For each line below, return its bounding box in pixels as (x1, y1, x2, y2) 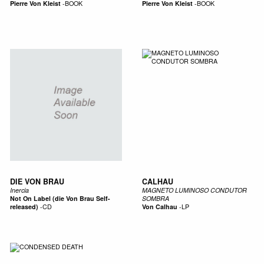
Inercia (9, 185, 29, 194)
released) (9, 202, 38, 211)
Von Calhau (141, 202, 177, 211)
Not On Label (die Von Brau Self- (9, 193, 110, 203)
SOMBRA (141, 193, 169, 203)
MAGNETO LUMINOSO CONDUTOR (141, 185, 247, 194)
